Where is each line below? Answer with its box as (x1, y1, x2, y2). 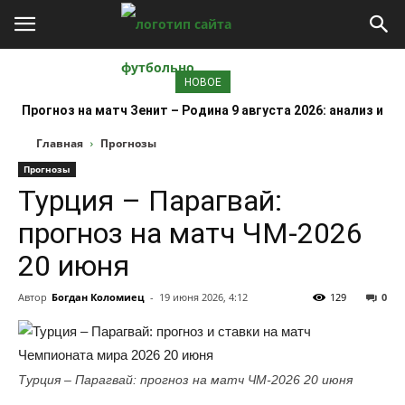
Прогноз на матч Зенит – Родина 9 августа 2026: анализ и (22, 103, 383, 118)
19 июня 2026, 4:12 (159, 290, 248, 304)
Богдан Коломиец (52, 290, 145, 304)
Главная (36, 136, 83, 151)
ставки (180, 120, 225, 135)
